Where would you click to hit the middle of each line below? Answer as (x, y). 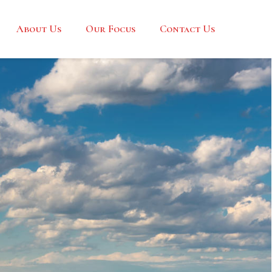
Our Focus (110, 29)
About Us (39, 29)
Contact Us (187, 29)
